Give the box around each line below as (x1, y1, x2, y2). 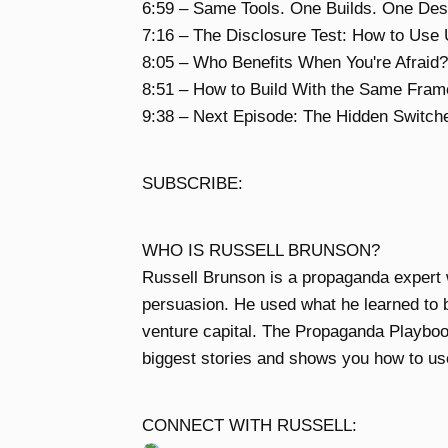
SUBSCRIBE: (142, 174, 243, 194)
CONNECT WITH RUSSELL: (142, 416, 357, 436)
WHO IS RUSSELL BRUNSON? (142, 241, 380, 261)
